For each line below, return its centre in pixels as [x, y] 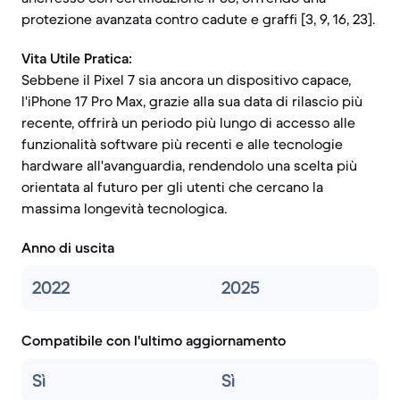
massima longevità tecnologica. [124, 208]
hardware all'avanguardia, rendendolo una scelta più [189, 165]
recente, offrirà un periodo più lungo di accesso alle [188, 122]
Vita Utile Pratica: [77, 58]
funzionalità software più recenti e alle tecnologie [182, 144]
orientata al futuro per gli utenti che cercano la [172, 187]
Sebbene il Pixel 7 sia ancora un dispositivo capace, [186, 79]
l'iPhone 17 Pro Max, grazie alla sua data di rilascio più [192, 101]
